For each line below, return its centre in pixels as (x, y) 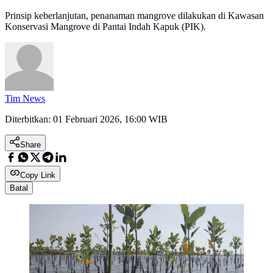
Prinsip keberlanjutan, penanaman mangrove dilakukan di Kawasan (134, 16)
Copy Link (38, 175)
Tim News (25, 99)
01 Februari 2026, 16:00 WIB (110, 119)
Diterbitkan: (29, 119)
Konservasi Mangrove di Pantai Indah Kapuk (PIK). (105, 27)
